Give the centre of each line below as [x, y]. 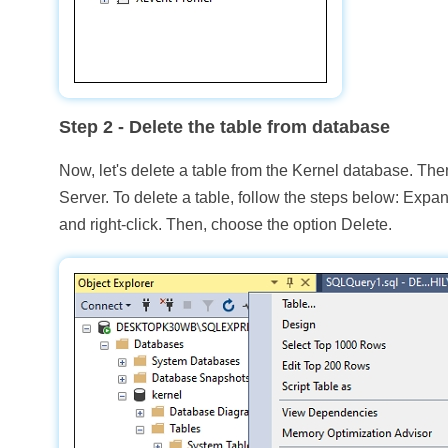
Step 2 [86, 127]
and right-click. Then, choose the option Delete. [226, 224]
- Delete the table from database [252, 127]
